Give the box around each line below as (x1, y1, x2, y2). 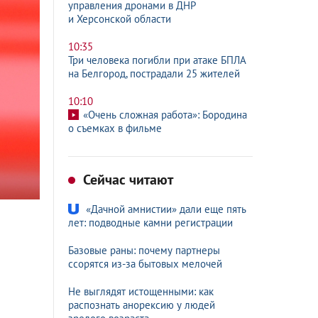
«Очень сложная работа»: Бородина (83, 108, 247, 121)
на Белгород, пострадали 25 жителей (68, 67, 240, 80)
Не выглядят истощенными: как (68, 285, 214, 298)
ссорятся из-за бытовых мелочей (68, 257, 222, 270)
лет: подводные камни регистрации (68, 216, 233, 229)
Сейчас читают (79, 170, 173, 189)
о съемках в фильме (68, 121, 162, 135)
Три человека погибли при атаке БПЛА (68, 53, 246, 67)
